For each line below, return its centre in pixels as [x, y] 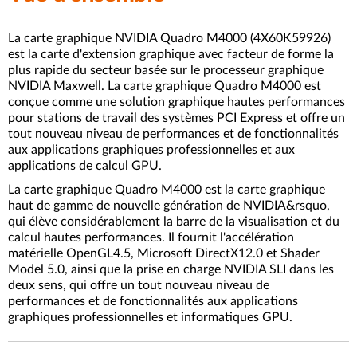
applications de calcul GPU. [85, 165]
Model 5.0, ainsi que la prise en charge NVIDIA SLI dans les [171, 269]
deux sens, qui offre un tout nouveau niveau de [139, 285]
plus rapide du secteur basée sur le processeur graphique [166, 70]
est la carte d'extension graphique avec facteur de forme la [171, 54]
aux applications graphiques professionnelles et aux [151, 149]
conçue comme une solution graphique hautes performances [177, 102]
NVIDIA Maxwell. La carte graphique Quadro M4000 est [165, 86]
